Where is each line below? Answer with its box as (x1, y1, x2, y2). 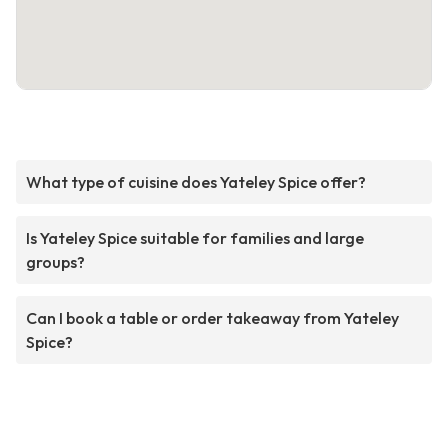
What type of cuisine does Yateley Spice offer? (26, 172, 366, 193)
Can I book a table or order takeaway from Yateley (26, 308, 399, 329)
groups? (26, 252, 85, 273)
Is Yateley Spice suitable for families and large (26, 228, 364, 249)
